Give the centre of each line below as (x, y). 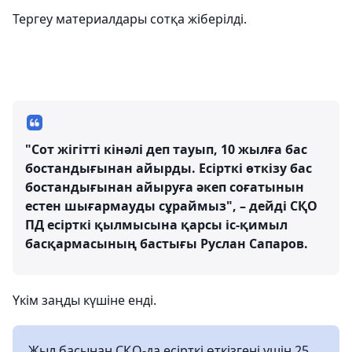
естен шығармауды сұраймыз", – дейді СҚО (171, 206)
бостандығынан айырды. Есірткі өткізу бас (169, 168)
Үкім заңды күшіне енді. (84, 300)
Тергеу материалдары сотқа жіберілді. (130, 19)
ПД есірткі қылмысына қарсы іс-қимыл (156, 225)
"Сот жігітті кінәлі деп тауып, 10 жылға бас (166, 149)
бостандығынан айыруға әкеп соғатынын (165, 187)
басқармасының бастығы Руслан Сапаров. (167, 244)
